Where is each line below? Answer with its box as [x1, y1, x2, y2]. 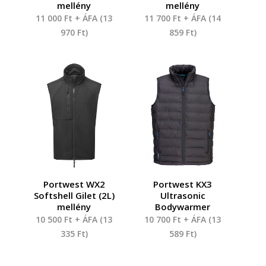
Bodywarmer [155, 200, 211, 213]
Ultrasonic [160, 189, 205, 201]
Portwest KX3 [153, 178, 213, 190]
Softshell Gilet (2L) [33, 189, 115, 201]
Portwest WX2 [43, 178, 105, 190]
